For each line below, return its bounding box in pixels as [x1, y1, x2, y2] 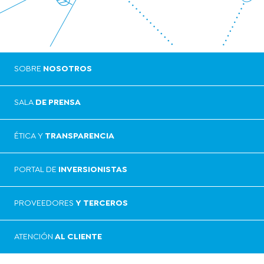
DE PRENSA [35, 98, 81, 106]
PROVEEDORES [14, 199, 75, 207]
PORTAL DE [14, 166, 58, 173]
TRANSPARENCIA [45, 132, 114, 140]
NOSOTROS [43, 65, 92, 72]
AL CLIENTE [55, 233, 102, 240]
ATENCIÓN [14, 233, 55, 240]
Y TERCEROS [75, 199, 128, 207]
